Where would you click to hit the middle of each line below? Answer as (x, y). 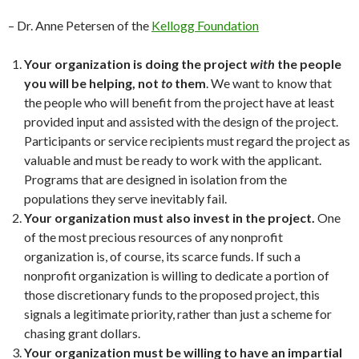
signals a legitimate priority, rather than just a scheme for (178, 314)
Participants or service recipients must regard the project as (187, 141)
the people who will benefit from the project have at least (179, 102)
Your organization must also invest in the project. (169, 218)
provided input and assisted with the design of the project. (181, 121)
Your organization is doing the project (137, 64)
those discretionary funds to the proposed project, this (172, 294)
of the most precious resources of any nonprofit (153, 237)
